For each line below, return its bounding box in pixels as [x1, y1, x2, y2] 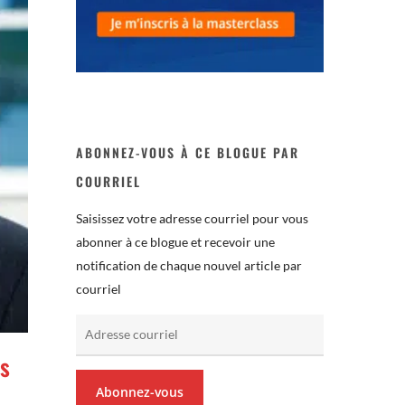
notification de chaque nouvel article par [76, 257, 303, 273]
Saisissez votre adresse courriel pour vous [76, 210, 309, 226]
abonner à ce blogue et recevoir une [76, 233, 276, 250]
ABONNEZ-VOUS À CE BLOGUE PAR [76, 142, 300, 162]
